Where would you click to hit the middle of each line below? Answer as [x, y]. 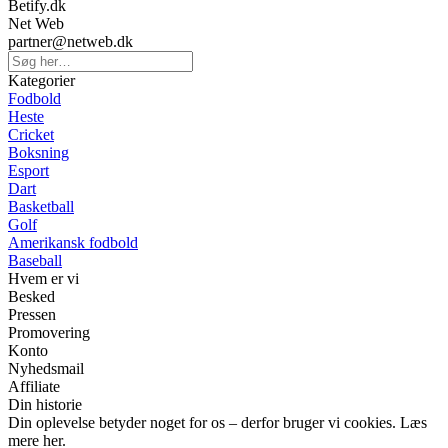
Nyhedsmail [46, 368]
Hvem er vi [43, 278]
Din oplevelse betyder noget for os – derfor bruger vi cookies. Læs [217, 422]
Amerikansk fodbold [73, 242]
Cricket [31, 134]
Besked [31, 296]
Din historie [45, 404]
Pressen [32, 314]
